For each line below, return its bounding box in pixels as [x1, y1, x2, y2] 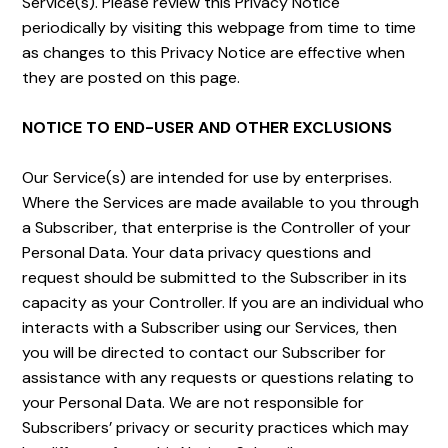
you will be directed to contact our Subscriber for [22, 342, 387, 363]
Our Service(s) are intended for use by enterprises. [22, 167, 393, 188]
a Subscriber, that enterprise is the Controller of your [22, 217, 412, 238]
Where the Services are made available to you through [22, 192, 420, 213]
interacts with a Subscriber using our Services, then [22, 317, 398, 338]
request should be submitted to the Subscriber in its [22, 267, 408, 288]
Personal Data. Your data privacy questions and [22, 242, 372, 263]
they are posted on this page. [22, 67, 241, 88]
